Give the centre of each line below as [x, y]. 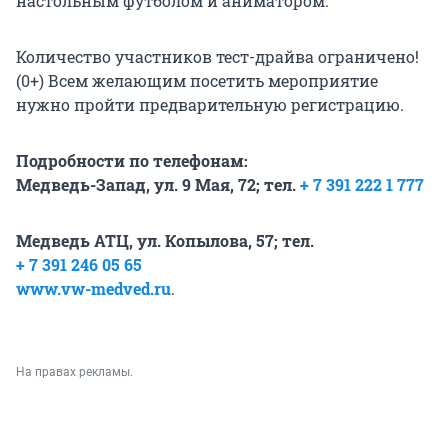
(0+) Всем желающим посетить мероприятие [197, 80]
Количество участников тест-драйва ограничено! [217, 56]
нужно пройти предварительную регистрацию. [210, 104]
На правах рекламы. [74, 371]
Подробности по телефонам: [132, 160]
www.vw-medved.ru [93, 288]
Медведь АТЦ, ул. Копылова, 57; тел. [165, 240]
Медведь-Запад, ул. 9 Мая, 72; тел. [158, 184]
